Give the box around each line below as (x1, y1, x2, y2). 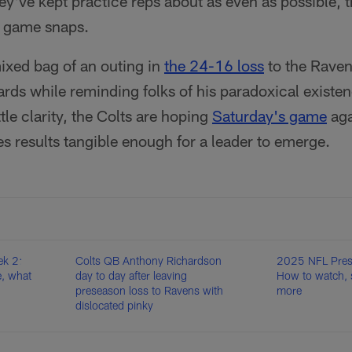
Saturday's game (212, 106, 327, 125)
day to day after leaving (75, 269, 188, 282)
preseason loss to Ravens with (75, 284, 224, 297)
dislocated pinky (75, 299, 154, 312)
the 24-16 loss (164, 56, 264, 75)
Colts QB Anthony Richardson (75, 254, 222, 267)
